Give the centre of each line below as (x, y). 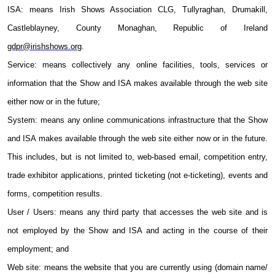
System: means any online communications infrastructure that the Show (137, 120)
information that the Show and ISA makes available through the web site (137, 83)
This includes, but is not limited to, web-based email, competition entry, (137, 157)
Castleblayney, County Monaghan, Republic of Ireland (137, 28)
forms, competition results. (55, 194)
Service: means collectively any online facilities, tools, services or (137, 65)
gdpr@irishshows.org (45, 47)
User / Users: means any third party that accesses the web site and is (137, 212)
